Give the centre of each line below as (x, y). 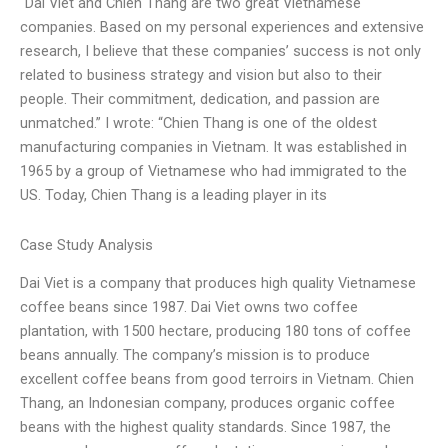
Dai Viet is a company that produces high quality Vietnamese (218, 283)
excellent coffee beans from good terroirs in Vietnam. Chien (217, 379)
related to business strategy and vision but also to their (201, 75)
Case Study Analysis (86, 245)
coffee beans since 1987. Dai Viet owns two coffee (189, 307)
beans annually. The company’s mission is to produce (195, 355)
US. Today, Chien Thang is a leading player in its (173, 195)
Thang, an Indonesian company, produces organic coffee (207, 403)
